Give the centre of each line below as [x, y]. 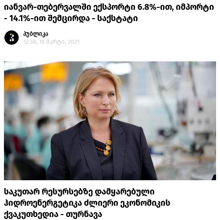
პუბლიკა [36, 34]
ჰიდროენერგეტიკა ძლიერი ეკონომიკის [87, 203]
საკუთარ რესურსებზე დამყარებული [79, 192]
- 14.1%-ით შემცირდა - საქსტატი [71, 19]
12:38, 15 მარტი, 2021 [51, 42]
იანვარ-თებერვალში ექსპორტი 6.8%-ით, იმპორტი [109, 7]
